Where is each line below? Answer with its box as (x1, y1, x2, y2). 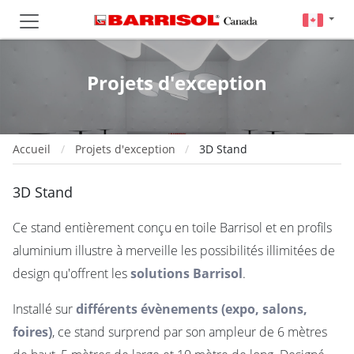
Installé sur (13, 300, 76, 318)
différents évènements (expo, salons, (76, 300, 307, 318)
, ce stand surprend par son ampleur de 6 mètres (52, 323, 327, 341)
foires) (13, 323, 52, 341)
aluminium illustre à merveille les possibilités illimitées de (13, 242, 335, 259)
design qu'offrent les (13, 265, 130, 282)
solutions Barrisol (130, 265, 243, 282)
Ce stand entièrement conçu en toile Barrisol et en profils (13, 219, 332, 236)
